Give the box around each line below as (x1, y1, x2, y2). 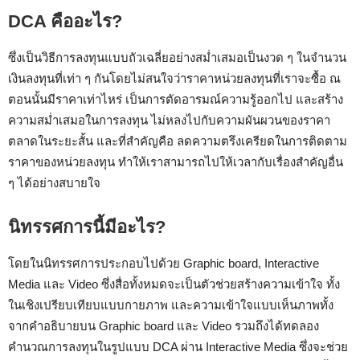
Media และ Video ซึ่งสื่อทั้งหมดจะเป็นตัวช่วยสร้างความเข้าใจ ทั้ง (8, 276, 340, 291)
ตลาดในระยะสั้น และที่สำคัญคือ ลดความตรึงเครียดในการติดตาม (8, 133, 347, 148)
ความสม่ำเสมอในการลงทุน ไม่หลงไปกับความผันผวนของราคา (8, 112, 330, 127)
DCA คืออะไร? (8, 10, 122, 31)
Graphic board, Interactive (183, 256, 319, 270)
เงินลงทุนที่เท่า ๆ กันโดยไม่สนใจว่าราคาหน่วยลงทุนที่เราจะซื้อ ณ (8, 71, 341, 85)
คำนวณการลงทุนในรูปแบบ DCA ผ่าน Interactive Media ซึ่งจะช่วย (8, 339, 348, 354)
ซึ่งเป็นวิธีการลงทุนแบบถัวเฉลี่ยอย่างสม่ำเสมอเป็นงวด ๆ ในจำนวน (8, 50, 346, 64)
